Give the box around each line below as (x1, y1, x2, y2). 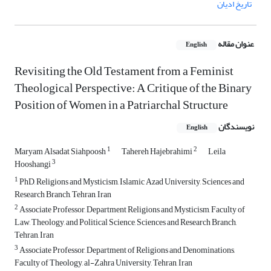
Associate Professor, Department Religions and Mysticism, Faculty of (18, 201, 245, 218)
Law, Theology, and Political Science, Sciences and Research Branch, (15, 214, 237, 231)
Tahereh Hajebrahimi (122, 143, 194, 160)
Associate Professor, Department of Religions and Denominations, (18, 242, 235, 259)
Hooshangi (15, 156, 52, 173)
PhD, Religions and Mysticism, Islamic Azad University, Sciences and (18, 174, 244, 191)
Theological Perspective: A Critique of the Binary (15, 76, 252, 100)
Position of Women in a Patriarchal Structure (15, 93, 228, 117)
